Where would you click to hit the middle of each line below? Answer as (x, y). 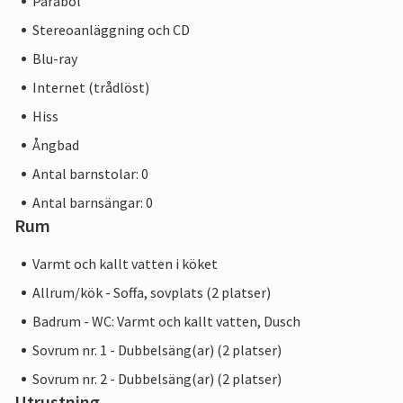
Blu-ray (55, 59)
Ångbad (56, 145)
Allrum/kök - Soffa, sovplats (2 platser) (152, 293)
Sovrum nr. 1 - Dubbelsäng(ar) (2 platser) (157, 350)
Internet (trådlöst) (91, 88)
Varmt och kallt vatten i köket (125, 264)
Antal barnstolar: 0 (90, 174)
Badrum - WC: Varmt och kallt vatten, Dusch (166, 322)
